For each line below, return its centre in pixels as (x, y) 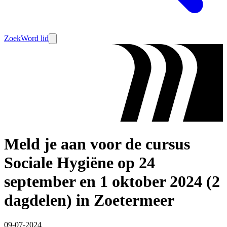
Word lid (35, 38)
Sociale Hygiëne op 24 (80, 162)
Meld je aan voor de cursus (97, 144)
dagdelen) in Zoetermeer (89, 200)
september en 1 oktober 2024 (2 (112, 181)
